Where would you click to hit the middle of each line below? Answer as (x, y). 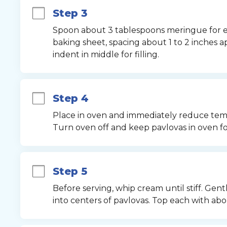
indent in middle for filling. (106, 54)
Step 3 (70, 13)
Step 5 (70, 171)
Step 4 (70, 98)
